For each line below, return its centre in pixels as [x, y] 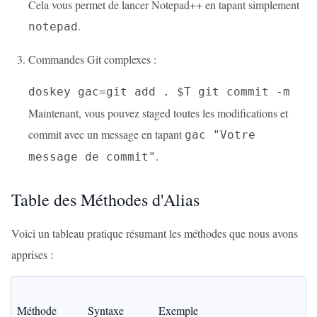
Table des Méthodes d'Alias [105, 200]
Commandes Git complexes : [92, 59]
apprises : [32, 254]
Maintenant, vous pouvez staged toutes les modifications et [158, 113]
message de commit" [92, 157]
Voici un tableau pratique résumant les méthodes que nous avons [155, 233]
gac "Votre [220, 135]
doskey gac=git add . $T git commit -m [159, 92]
